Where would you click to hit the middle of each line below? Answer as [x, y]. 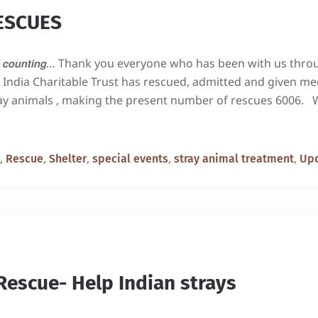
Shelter [68, 159]
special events [130, 159]
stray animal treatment [234, 159]
